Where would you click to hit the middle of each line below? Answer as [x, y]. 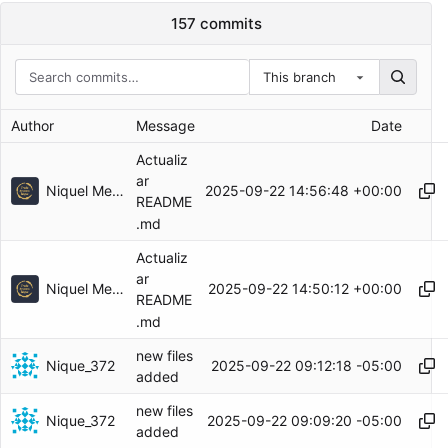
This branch [299, 76]
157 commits [216, 24]
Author [32, 125]
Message [165, 125]
